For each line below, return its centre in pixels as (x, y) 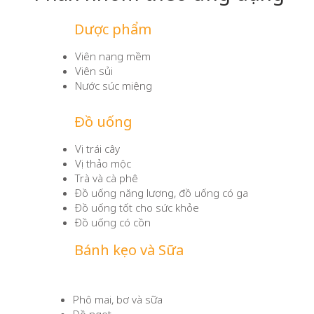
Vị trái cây (97, 149)
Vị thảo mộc (103, 163)
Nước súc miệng (114, 86)
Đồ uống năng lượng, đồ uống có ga (162, 193)
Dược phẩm (113, 29)
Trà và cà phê (107, 178)
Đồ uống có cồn (113, 222)
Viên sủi (94, 71)
